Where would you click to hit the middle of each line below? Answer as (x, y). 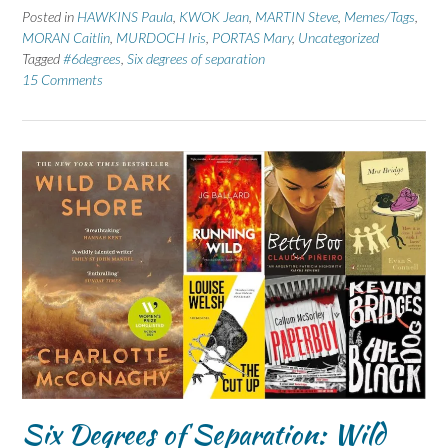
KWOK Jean (214, 16)
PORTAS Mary (252, 37)
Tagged (42, 58)
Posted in (49, 16)
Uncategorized (338, 37)
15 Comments (62, 79)
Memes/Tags (379, 16)
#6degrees (92, 58)
